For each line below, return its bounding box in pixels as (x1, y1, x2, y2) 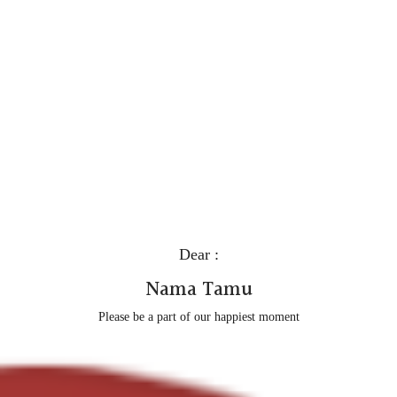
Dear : (178, 245, 219, 263)
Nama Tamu (144, 273, 253, 306)
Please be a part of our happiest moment (97, 309, 300, 323)
